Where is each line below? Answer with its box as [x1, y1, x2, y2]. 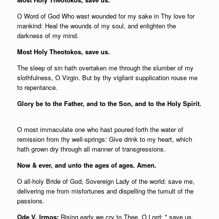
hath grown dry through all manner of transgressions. [17, 144, 166, 153]
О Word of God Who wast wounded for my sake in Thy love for [17, 11, 195, 21]
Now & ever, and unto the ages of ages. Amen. [17, 160, 158, 170]
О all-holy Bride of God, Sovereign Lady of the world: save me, [17, 176, 195, 186]
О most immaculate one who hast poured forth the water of [17, 125, 183, 134]
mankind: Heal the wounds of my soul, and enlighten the [17, 21, 176, 30]
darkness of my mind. [17, 31, 79, 40]
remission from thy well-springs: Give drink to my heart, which [17, 134, 192, 144]
